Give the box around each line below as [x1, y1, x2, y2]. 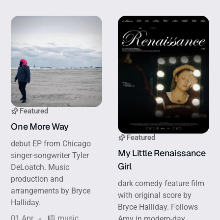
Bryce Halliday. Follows [118, 202, 198, 212]
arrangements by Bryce [11, 186, 91, 195]
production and [11, 174, 64, 184]
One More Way [11, 120, 71, 132]
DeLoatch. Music [11, 162, 70, 172]
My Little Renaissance [118, 147, 206, 159]
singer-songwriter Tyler [11, 150, 89, 160]
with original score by [118, 191, 192, 200]
